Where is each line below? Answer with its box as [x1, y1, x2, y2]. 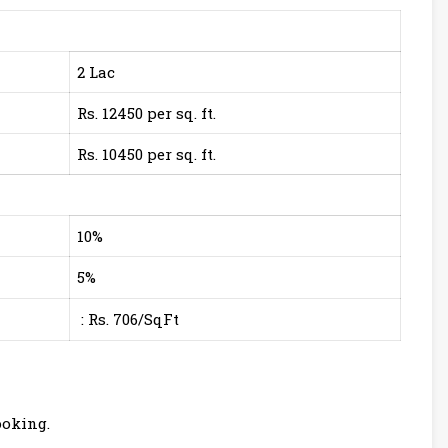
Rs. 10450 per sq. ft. [77, 144, 216, 165]
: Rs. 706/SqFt [77, 309, 179, 330]
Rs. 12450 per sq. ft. [77, 103, 216, 124]
